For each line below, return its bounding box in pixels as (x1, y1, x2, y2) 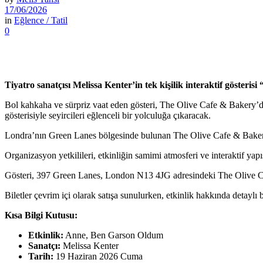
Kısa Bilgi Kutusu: (5, 210, 77, 220)
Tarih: (28, 251, 53, 261)
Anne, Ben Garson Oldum (63, 230, 163, 240)
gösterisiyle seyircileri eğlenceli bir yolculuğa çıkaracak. (5, 110, 211, 120)
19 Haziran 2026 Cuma (53, 251, 143, 261)
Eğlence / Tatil (14, 15, 68, 25)
